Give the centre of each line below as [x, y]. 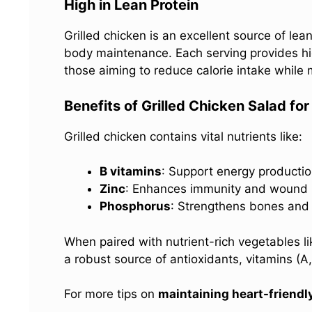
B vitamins [131, 172]
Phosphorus [135, 206]
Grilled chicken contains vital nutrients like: [183, 136]
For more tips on [111, 294]
